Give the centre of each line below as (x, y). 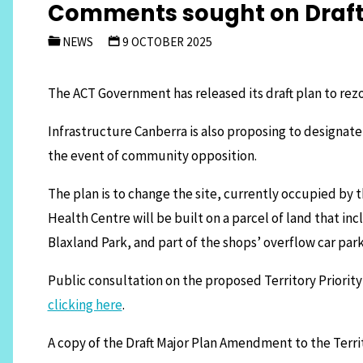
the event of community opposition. (152, 155)
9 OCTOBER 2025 (168, 41)
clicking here (85, 304)
